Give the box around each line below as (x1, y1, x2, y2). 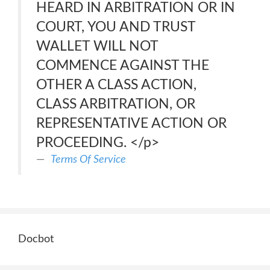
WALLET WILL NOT (36, 39, 159, 53)
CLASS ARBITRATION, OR (36, 97, 195, 111)
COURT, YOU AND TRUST (36, 20, 196, 34)
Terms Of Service (51, 154, 126, 165)
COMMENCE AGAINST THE (36, 58, 209, 72)
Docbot (18, 234, 54, 245)
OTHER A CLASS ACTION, (36, 78, 196, 92)
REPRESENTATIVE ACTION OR (36, 116, 227, 130)
